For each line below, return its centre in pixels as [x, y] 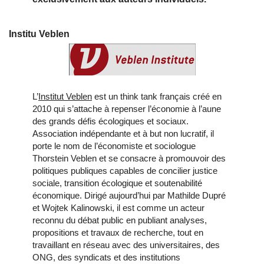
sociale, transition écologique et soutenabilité [117, 183]
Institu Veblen [39, 34]
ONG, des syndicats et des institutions [106, 258]
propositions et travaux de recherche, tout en [118, 233]
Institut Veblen [65, 97]
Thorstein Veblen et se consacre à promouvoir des [129, 159]
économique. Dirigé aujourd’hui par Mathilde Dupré [129, 196]
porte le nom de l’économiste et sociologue [114, 146]
